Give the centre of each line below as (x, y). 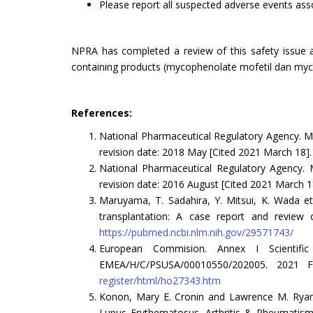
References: (102, 112)
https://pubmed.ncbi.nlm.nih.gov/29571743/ (196, 232)
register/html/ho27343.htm (160, 280)
